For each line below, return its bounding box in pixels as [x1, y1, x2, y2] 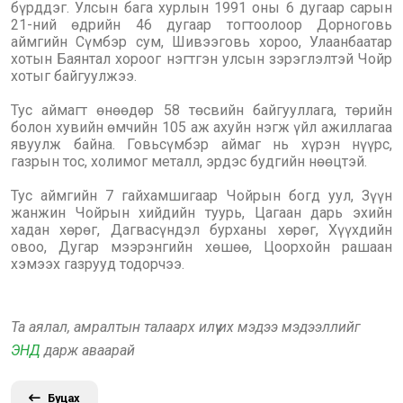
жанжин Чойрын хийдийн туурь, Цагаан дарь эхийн [11, 204, 392, 221]
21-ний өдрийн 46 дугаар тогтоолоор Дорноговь [11, 16, 392, 33]
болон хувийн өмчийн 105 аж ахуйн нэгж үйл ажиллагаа [11, 119, 392, 136]
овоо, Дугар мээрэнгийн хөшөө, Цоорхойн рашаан [11, 238, 392, 255]
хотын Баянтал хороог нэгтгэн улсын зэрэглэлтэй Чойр [11, 50, 392, 67]
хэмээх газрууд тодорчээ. [11, 255, 192, 273]
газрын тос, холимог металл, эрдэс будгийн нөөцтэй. [11, 153, 367, 170]
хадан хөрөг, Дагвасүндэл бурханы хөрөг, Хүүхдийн [11, 221, 392, 238]
